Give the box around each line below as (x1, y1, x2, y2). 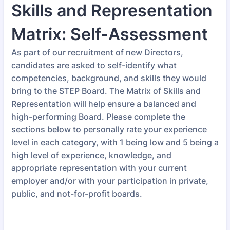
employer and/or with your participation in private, (11, 176, 208, 186)
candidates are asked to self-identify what (11, 60, 177, 70)
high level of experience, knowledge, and (11, 150, 171, 160)
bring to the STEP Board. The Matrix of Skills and (11, 86, 201, 96)
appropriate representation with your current (11, 163, 187, 173)
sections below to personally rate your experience (11, 124, 207, 135)
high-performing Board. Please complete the (11, 111, 185, 122)
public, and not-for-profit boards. (11, 188, 142, 199)
